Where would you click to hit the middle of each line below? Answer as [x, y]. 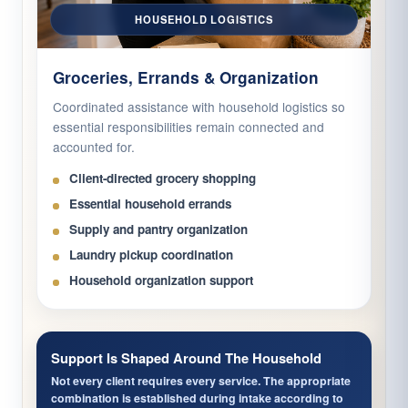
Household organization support [161, 280]
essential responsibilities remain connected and [189, 127]
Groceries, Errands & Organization [186, 78]
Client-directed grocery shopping [163, 178]
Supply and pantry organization [158, 229]
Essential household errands [150, 204]
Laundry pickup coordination [151, 255]
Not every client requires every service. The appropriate [201, 381]
